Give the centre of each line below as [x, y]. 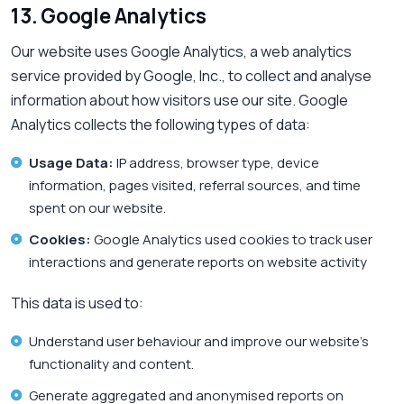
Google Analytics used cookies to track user [232, 240]
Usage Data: [71, 163]
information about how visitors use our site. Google [179, 101]
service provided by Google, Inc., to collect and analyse [191, 76]
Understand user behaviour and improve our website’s [199, 342]
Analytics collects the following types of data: [161, 125]
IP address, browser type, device [216, 163]
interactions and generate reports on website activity [198, 262]
